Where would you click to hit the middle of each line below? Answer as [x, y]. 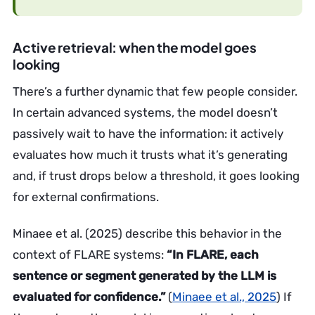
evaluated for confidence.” [89, 297]
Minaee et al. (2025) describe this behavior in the [147, 233]
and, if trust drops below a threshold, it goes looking [156, 176]
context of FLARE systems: [90, 255]
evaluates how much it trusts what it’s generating [150, 155]
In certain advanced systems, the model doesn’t [145, 112]
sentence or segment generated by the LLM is [144, 276]
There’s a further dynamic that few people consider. [155, 91]
